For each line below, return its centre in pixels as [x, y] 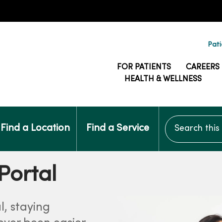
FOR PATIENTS [144, 67]
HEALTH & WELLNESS [163, 79]
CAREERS [203, 67]
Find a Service [117, 129]
